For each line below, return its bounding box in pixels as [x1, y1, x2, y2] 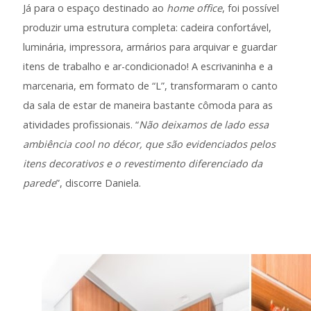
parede [23, 176, 57, 190]
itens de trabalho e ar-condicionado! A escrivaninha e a [23, 60, 274, 74]
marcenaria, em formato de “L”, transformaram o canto [23, 79, 278, 93]
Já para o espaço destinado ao [23, 1, 167, 15]
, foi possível [222, 1, 280, 15]
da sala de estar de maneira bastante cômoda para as [23, 99, 274, 112]
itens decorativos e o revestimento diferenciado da [23, 157, 263, 171]
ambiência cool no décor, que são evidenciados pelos [23, 137, 276, 151]
